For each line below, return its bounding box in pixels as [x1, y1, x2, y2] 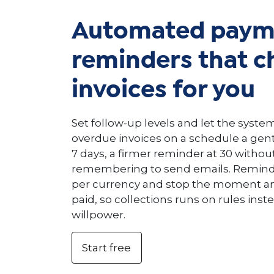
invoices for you [72, 81, 255, 102]
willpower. [72, 209, 125, 221]
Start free [82, 241, 131, 254]
